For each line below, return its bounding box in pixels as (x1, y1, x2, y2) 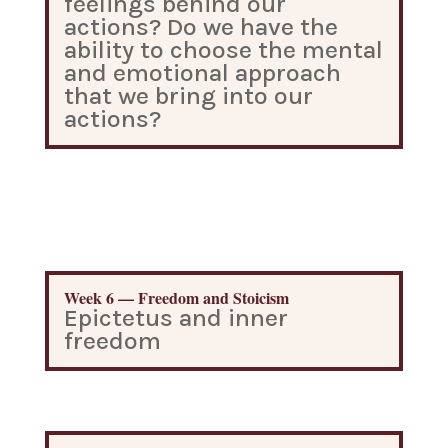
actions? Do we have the (63, 12, 338, 41)
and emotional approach (63, 58, 341, 87)
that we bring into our (63, 81, 313, 110)
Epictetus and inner (63, 303, 288, 332)
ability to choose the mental (63, 35, 383, 64)
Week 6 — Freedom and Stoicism (63, 286, 289, 309)
